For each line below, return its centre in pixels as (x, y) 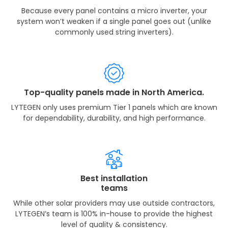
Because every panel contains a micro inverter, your (114, 10)
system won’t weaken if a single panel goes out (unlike (114, 21)
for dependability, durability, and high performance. (114, 118)
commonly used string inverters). (114, 32)
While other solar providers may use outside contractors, (114, 203)
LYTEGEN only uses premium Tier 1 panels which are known (114, 107)
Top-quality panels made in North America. (114, 92)
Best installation (114, 178)
